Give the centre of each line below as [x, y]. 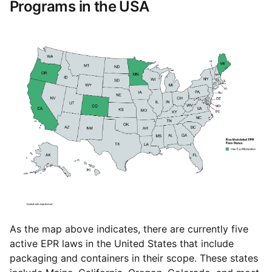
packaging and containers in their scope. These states [134, 258]
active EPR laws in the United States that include [122, 244]
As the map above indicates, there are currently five [129, 229]
